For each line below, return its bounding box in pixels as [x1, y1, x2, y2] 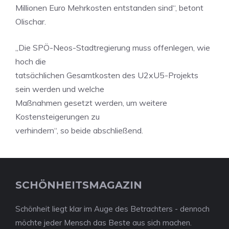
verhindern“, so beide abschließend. [15, 125, 143, 135]
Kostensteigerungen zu [15, 111, 100, 122]
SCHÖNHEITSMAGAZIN [15, 179, 142, 191]
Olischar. [15, 16, 46, 27]
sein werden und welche [15, 84, 104, 94]
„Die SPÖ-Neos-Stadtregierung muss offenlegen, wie [15, 42, 210, 53]
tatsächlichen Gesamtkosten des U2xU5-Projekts [15, 70, 198, 80]
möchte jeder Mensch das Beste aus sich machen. [15, 218, 192, 227]
